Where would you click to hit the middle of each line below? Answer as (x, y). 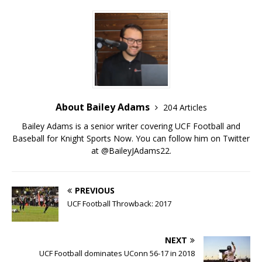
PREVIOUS (95, 191)
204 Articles (185, 108)
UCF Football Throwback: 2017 (119, 204)
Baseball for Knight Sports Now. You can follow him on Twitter (131, 139)
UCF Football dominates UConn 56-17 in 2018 (117, 254)
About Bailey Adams (104, 107)
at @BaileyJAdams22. (131, 151)
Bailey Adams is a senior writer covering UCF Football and (131, 126)
